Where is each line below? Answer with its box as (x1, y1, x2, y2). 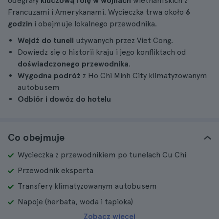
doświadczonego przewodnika (18, 59, 129, 68)
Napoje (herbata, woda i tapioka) (18, 197, 133, 206)
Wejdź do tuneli (18, 36, 74, 45)
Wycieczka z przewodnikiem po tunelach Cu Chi (18, 150, 186, 159)
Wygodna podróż (18, 71, 81, 80)
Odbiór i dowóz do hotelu (18, 94, 111, 104)
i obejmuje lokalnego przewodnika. (32, 19, 157, 28)
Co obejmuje (8, 131, 65, 143)
